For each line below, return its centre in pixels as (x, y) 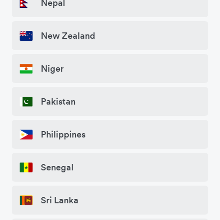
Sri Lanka (60, 200)
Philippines (63, 135)
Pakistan (58, 102)
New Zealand (68, 36)
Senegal (57, 167)
